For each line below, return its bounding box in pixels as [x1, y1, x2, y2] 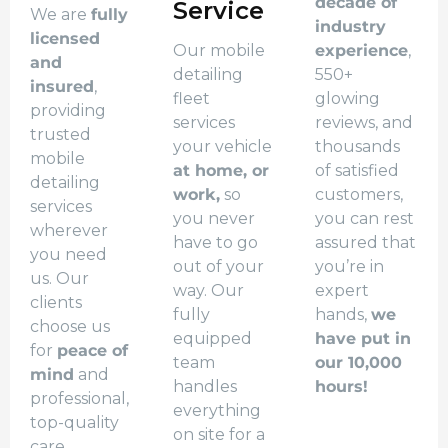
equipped [172, 329, 252, 349]
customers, [315, 185, 404, 205]
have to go [172, 233, 258, 253]
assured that [315, 233, 417, 253]
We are [30, 5, 91, 25]
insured [30, 77, 94, 97]
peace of [57, 341, 128, 361]
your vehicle [172, 137, 272, 157]
